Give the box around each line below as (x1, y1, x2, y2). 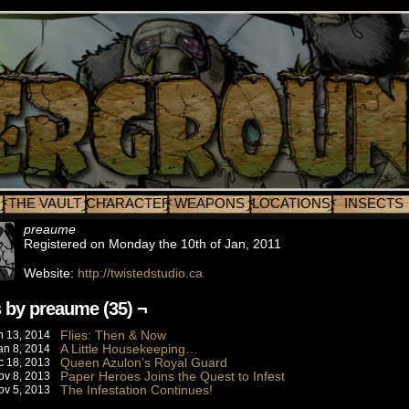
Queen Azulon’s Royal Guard (60, 355, 227, 370)
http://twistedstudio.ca (78, 266, 203, 280)
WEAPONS (173, 195, 245, 211)
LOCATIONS (252, 195, 330, 211)
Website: (24, 266, 78, 280)
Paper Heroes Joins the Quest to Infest (60, 369, 285, 383)
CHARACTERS (86, 195, 181, 211)
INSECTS (343, 195, 404, 211)
